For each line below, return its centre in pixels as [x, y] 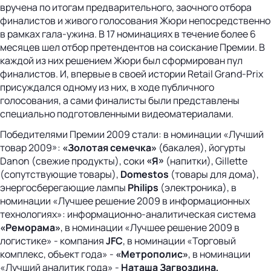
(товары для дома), [215, 174]
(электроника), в [198, 187]
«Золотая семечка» [110, 147]
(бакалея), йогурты [202, 147]
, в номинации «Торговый [179, 240]
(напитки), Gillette [206, 161]
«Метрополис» [152, 254]
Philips [144, 187]
